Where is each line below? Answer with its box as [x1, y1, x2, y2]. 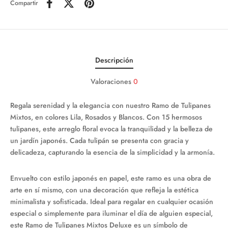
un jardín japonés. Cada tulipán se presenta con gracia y [10, 135, 189, 146]
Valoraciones [90, 76, 133, 87]
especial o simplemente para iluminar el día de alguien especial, [10, 208, 213, 218]
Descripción [95, 55, 133, 66]
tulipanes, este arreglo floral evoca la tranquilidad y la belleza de [10, 124, 213, 134]
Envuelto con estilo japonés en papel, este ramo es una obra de [10, 173, 211, 183]
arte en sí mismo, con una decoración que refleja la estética [10, 185, 198, 195]
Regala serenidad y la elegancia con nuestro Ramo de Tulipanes [10, 100, 211, 110]
